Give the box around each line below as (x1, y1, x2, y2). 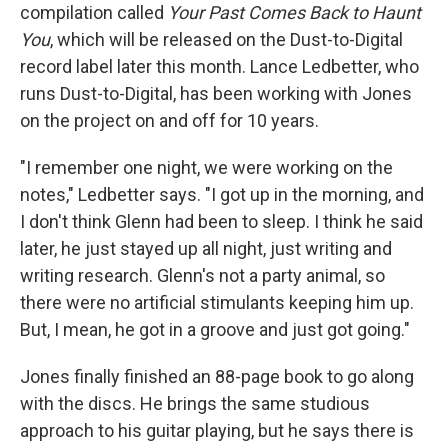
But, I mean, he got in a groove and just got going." (20, 319, 410, 341)
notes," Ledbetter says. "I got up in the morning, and (20, 184, 424, 206)
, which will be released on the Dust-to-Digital (50, 29, 403, 51)
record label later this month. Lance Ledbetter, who (20, 56, 419, 78)
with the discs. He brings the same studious (20, 393, 370, 415)
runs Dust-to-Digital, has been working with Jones (20, 83, 412, 105)
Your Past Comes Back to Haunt (168, 2, 421, 24)
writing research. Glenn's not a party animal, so (20, 265, 385, 287)
